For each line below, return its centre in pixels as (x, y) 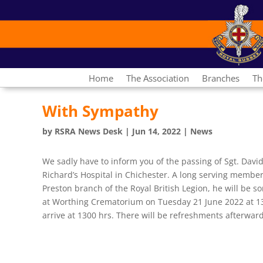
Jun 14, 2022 (156, 131)
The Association (158, 78)
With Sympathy (100, 111)
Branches (221, 78)
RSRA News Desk (89, 131)
